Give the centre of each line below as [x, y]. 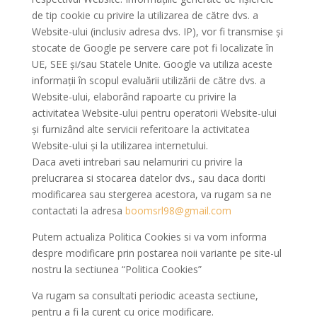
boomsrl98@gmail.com [178, 211]
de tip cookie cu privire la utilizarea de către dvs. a [145, 15]
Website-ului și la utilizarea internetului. [120, 145]
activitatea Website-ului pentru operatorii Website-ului [154, 113]
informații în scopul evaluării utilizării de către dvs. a [148, 80]
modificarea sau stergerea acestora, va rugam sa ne [151, 194]
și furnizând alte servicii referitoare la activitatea [140, 129]
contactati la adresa [78, 211]
